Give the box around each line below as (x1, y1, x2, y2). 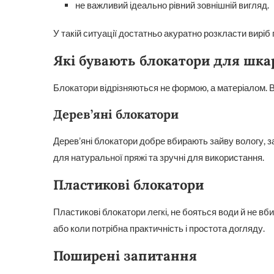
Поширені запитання (53, 247, 197, 264)
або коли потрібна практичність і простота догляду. (53, 223, 265, 234)
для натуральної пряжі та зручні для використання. (53, 152, 264, 163)
